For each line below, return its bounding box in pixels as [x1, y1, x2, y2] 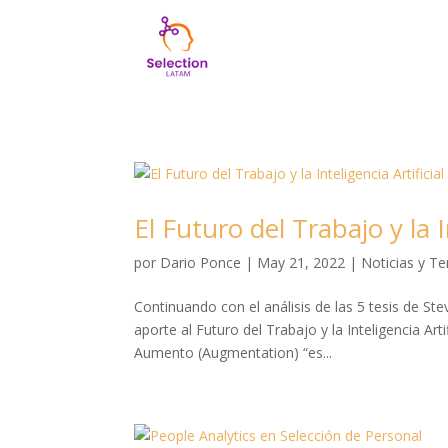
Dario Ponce [160, 252, 242, 272]
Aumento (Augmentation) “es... [134, 342, 333, 362]
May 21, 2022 [257, 252, 346, 272]
